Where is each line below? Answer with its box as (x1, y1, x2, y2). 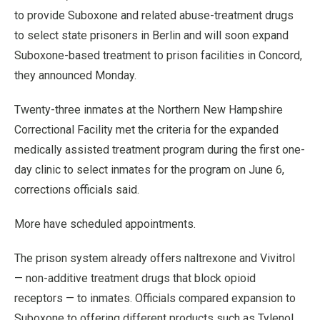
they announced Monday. (14, 69, 136, 82)
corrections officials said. (14, 183, 139, 196)
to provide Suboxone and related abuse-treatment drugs (14, 9, 294, 22)
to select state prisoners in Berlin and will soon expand (14, 29, 289, 42)
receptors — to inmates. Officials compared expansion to (14, 291, 296, 305)
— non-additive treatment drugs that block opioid (14, 271, 256, 285)
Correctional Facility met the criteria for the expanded (14, 123, 279, 136)
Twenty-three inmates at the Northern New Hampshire (14, 103, 283, 116)
